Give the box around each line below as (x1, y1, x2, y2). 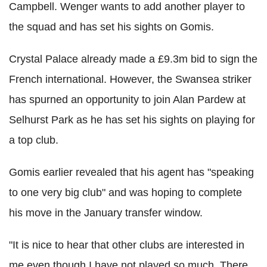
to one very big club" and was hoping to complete (9, 187, 242, 199)
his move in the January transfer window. (9, 207, 203, 219)
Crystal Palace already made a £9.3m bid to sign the (9, 53, 257, 66)
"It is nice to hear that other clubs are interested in (9, 239, 244, 252)
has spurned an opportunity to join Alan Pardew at (9, 94, 246, 106)
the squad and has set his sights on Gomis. (9, 21, 214, 33)
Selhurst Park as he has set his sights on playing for (9, 114, 255, 126)
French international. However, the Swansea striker (9, 73, 252, 86)
